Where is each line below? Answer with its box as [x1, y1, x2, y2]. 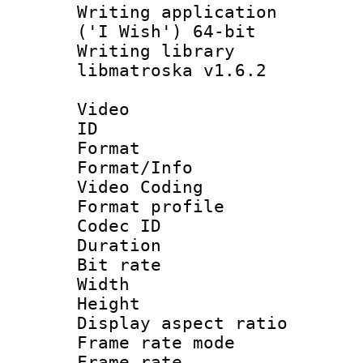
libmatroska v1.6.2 [77, 60, 267, 80]
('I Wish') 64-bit [77, 21, 256, 41]
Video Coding [77, 177, 203, 197]
